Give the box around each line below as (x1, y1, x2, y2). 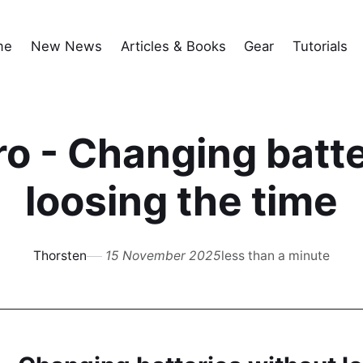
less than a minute (221, 248, 331, 264)
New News (30, 38, 102, 55)
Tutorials (293, 38, 348, 55)
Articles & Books (120, 38, 226, 55)
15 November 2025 (105, 248, 222, 264)
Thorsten (32, 248, 87, 264)
